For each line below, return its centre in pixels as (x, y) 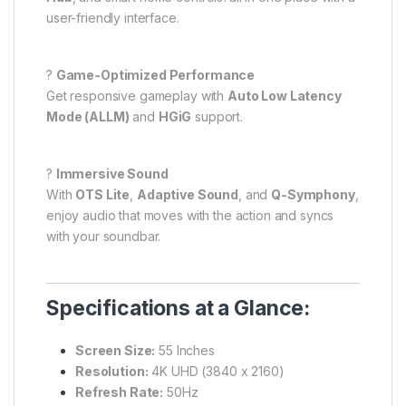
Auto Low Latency (284, 95)
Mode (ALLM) (88, 116)
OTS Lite (103, 194)
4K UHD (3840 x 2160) (216, 371)
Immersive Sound (112, 173)
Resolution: (112, 371)
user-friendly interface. (113, 17)
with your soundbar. (104, 236)
